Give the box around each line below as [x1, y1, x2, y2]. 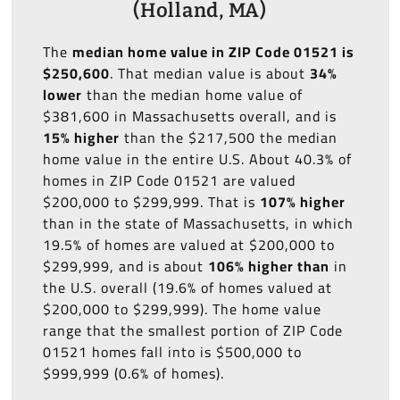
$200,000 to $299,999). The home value [42, 296, 321, 323]
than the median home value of [81, 81, 303, 109]
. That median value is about [109, 60, 310, 87]
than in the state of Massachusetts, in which [42, 210, 354, 237]
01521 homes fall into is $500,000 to [42, 338, 302, 366]
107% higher [259, 188, 346, 216]
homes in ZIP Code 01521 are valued [42, 167, 296, 195]
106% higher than [207, 253, 329, 280]
